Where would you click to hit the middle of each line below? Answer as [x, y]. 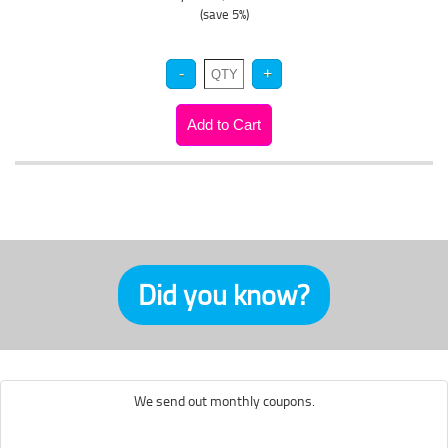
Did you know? [224, 294]
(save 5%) [224, 14]
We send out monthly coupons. [224, 400]
